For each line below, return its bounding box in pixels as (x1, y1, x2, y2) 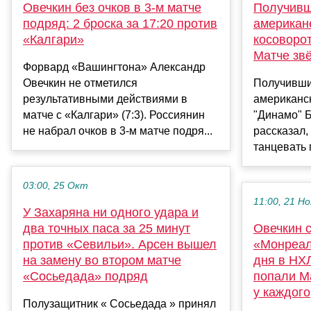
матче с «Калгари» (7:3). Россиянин (23, 108, 205, 121)
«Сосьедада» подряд (23, 269, 148, 283)
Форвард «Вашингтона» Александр (23, 60, 205, 73)
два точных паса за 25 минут (23, 221, 190, 235)
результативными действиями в (23, 92, 187, 105)
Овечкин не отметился (23, 76, 137, 89)
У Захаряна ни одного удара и (23, 205, 199, 219)
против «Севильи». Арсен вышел (23, 237, 217, 251)
